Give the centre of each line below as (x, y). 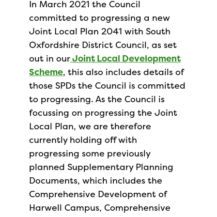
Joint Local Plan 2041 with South (100, 31)
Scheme (46, 72)
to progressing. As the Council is (97, 99)
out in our (50, 58)
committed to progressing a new (100, 18)
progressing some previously (90, 153)
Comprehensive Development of (98, 194)
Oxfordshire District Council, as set (103, 45)
